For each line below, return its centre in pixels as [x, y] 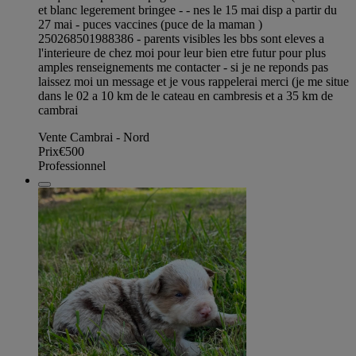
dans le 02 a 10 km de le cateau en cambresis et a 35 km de [186, 96]
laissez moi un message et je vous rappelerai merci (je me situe [193, 82]
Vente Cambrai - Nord [94, 137]
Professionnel [72, 166]
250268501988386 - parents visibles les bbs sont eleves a [181, 39]
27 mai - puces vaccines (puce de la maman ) [150, 25]
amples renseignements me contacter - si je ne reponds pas [183, 68]
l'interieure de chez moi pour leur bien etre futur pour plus [182, 53]
